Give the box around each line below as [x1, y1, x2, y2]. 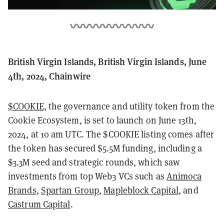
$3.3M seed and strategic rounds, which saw [8, 156, 180, 168]
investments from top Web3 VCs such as [8, 170, 166, 182]
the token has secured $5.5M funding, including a [8, 142, 202, 154]
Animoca [166, 170, 202, 182]
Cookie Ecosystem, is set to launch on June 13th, [8, 114, 196, 126]
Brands [8, 184, 36, 196]
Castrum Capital [8, 198, 70, 210]
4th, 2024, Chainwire [8, 69, 91, 82]
